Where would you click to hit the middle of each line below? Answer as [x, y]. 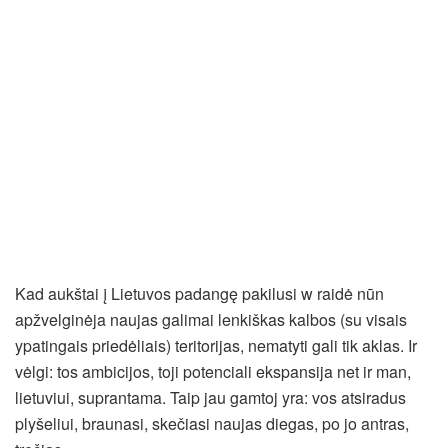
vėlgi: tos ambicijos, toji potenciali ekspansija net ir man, [213, 371]
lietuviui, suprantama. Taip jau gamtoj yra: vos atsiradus [210, 397]
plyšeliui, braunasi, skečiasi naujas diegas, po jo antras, [212, 423]
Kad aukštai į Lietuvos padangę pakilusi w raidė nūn [199, 293]
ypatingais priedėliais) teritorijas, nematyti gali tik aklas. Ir [216, 345]
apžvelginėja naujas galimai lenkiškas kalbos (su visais [211, 319]
